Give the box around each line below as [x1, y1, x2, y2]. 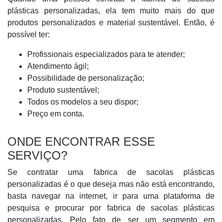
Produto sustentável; [27, 86, 99, 94]
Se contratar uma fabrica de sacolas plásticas [7, 168, 215, 176]
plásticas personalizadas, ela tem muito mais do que [7, 6, 215, 15]
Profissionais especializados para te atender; [27, 50, 185, 58]
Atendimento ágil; [27, 62, 89, 70]
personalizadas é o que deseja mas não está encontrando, [7, 180, 215, 188]
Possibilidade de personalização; [27, 74, 144, 82]
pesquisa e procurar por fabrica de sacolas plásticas [7, 204, 215, 212]
